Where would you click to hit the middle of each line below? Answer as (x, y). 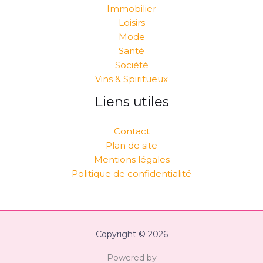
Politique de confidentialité (131, 174)
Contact (131, 131)
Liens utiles (131, 102)
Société (131, 65)
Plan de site (131, 146)
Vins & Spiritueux (131, 79)
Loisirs (131, 23)
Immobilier (131, 9)
